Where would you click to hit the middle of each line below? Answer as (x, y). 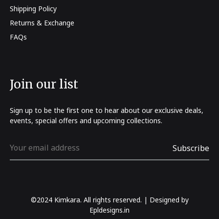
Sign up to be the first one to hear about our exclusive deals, (107, 110)
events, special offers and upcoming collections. (86, 120)
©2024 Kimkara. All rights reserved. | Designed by (109, 200)
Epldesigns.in (109, 210)
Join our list (44, 84)
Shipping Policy (33, 9)
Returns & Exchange (42, 23)
